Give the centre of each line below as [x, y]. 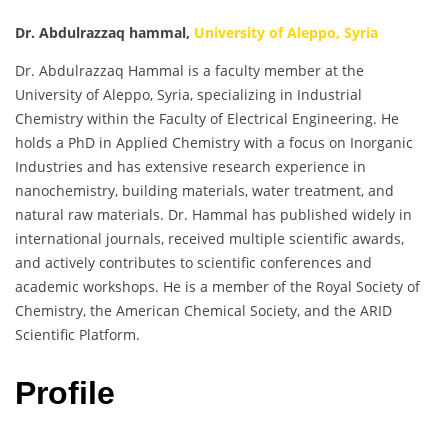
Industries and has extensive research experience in [190, 166]
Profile [65, 393]
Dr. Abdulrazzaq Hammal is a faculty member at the [189, 70]
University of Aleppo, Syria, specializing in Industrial [188, 94]
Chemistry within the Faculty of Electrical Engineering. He [207, 118]
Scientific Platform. [77, 334]
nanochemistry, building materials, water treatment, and [204, 190]
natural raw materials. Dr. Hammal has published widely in [213, 214]
